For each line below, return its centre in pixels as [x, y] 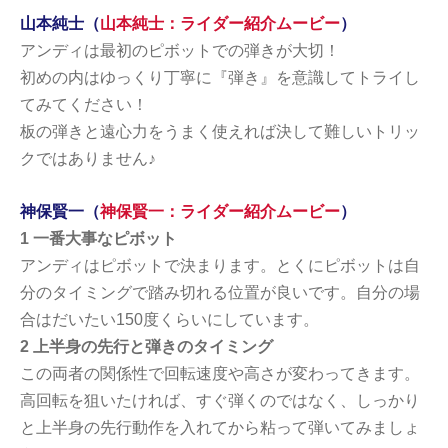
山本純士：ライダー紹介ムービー [220, 23]
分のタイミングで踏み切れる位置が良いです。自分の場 [220, 292]
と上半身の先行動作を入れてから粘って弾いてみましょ [220, 427]
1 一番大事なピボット [98, 238]
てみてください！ [84, 104]
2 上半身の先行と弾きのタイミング [146, 346]
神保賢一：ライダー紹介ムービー [220, 211]
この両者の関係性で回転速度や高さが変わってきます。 [220, 373]
